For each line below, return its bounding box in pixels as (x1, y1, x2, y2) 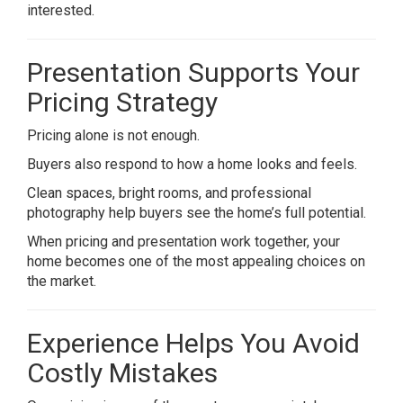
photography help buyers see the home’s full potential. (27, 204, 366, 221)
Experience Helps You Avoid (27, 327, 360, 359)
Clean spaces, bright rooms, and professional (27, 184, 311, 201)
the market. (27, 273, 96, 290)
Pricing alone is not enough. (27, 127, 200, 144)
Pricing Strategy (27, 86, 218, 118)
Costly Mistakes (27, 357, 218, 389)
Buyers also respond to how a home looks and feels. (27, 156, 357, 173)
